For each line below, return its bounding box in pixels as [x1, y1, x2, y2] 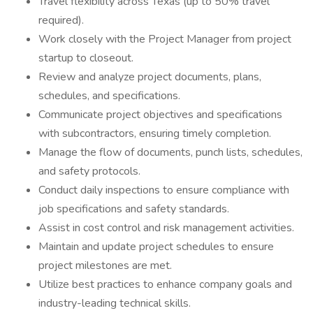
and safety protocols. [38, 163, 140, 179]
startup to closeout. [38, 50, 133, 66]
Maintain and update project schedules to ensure [38, 239, 274, 254]
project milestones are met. [38, 258, 172, 273]
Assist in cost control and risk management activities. [38, 220, 294, 235]
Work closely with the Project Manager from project [38, 31, 291, 47]
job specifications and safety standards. [38, 201, 229, 217]
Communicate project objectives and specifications [38, 107, 282, 122]
